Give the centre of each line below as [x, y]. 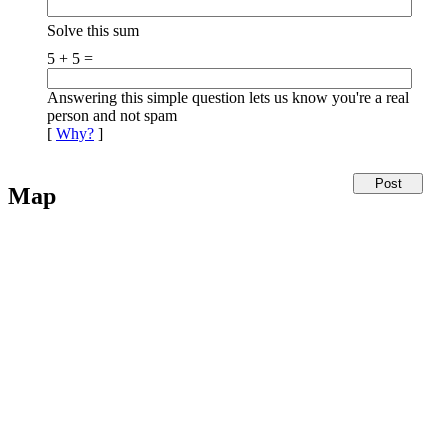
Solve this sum [93, 30]
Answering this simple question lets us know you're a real [228, 97]
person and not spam [112, 115]
